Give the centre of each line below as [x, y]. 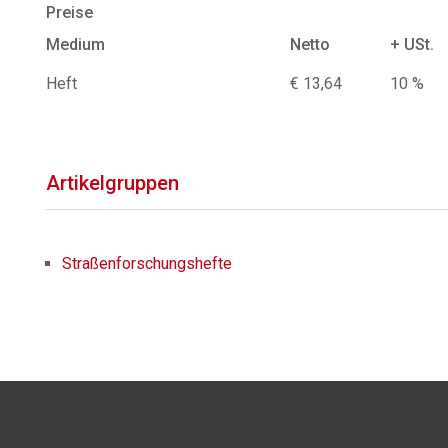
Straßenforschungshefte [147, 263]
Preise [70, 12]
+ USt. [412, 44]
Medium [76, 44]
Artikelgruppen [113, 183]
